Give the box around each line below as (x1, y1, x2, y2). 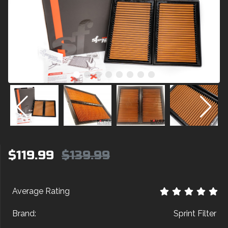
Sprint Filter (174, 209, 216, 218)
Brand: (12, 209, 36, 218)
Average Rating (12, 186, 70, 196)
